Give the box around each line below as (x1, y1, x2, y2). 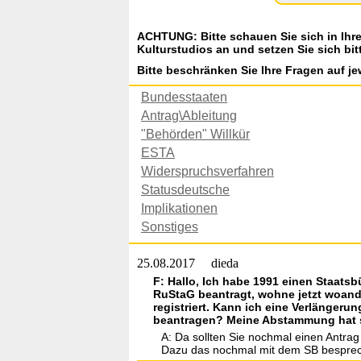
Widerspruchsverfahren (141, 164, 274, 178)
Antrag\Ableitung (141, 109, 237, 122)
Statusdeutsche (141, 183, 230, 197)
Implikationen (141, 201, 218, 215)
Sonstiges (141, 220, 198, 234)
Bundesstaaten (141, 90, 227, 104)
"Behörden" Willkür (141, 127, 250, 141)
